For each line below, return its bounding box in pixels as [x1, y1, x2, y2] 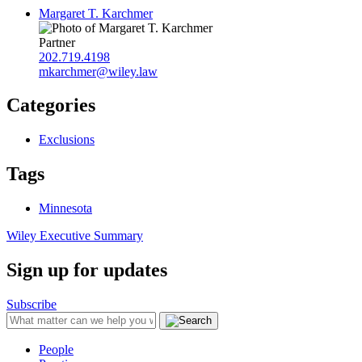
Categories [6, 95, 95, 116]
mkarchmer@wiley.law [39, 64, 158, 78]
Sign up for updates [6, 259, 167, 281]
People [39, 343, 74, 356]
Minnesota [39, 201, 92, 216]
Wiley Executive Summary [6, 229, 143, 243]
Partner [39, 35, 75, 49]
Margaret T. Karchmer [39, 6, 153, 20]
